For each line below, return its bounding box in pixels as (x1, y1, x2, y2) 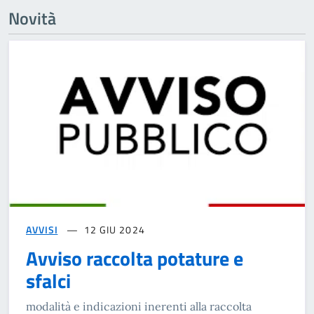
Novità (8, 5, 56, 31)
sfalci (26, 265, 71, 296)
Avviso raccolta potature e (26, 243, 243, 273)
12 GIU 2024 (83, 221, 145, 237)
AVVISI (26, 221, 58, 237)
